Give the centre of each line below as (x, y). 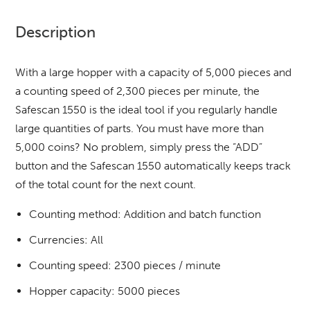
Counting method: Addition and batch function (145, 214)
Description (56, 32)
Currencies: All (66, 239)
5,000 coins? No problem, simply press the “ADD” (139, 147)
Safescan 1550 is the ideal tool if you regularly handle (147, 109)
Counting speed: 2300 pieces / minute (125, 265)
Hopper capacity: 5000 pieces (105, 291)
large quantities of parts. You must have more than (140, 128)
